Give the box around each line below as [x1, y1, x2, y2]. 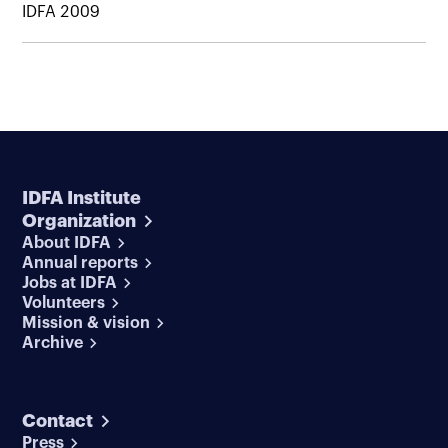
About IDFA [22, 234, 112, 251]
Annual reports [22, 254, 139, 271]
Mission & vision [22, 314, 151, 331]
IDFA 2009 [22, 3, 101, 20]
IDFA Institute [22, 188, 142, 207]
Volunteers [22, 294, 106, 311]
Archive [22, 334, 84, 351]
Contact [22, 411, 94, 430]
